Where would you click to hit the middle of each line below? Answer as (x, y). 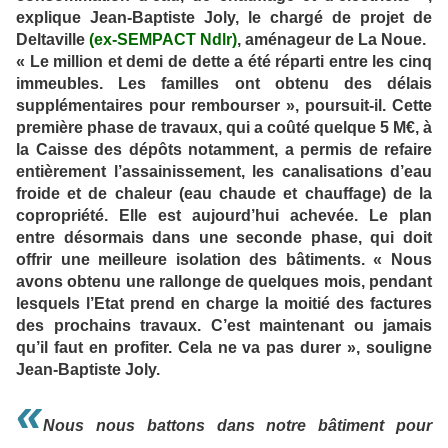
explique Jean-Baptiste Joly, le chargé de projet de (224, 18)
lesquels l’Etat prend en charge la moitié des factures (224, 304)
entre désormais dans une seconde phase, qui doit (224, 238)
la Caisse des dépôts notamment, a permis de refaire (224, 150)
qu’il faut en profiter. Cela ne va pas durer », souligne (224, 348)
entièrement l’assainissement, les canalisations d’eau (224, 172)
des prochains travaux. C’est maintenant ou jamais (224, 326)
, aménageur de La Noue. (331, 40)
